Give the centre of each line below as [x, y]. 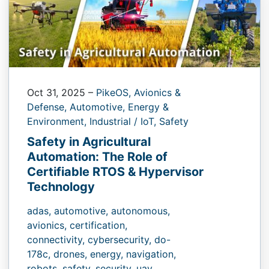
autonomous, [141, 210]
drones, [72, 254]
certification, [98, 225]
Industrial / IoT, [124, 121]
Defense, [48, 107]
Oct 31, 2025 [58, 92]
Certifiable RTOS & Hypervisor [115, 171]
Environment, [58, 121]
